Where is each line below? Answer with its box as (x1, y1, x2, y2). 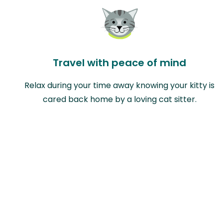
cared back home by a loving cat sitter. (42, 93, 197, 105)
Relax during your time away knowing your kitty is (24, 79, 215, 91)
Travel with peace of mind (53, 55, 186, 70)
